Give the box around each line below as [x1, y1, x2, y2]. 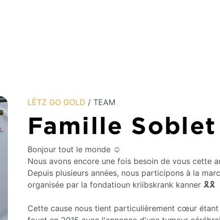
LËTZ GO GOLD [27, 97, 85, 107]
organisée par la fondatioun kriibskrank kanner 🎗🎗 [27, 180, 215, 190]
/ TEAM [85, 97, 115, 107]
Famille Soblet [27, 111, 217, 140]
